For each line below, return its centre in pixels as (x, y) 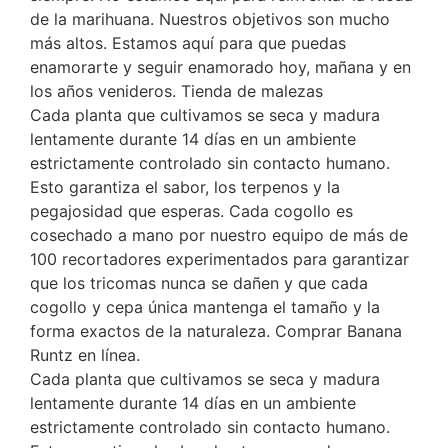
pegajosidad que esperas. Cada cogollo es (191, 211)
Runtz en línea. (85, 355)
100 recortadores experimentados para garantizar (219, 259)
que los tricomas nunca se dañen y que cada (199, 283)
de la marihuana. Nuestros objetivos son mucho (210, 19)
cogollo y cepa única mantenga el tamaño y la (205, 307)
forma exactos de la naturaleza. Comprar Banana (216, 331)
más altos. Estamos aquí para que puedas (188, 43)
